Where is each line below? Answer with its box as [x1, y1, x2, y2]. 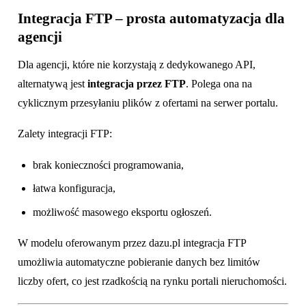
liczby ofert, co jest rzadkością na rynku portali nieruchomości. [18, 275, 287, 288]
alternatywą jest [18, 77, 87, 89]
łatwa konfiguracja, [33, 182, 116, 195]
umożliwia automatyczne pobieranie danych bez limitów [18, 256, 260, 268]
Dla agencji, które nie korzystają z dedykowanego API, [18, 58, 255, 70]
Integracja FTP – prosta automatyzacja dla [18, 10, 285, 27]
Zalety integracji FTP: [18, 128, 112, 140]
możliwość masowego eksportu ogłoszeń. [33, 206, 212, 218]
